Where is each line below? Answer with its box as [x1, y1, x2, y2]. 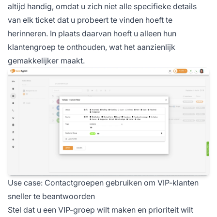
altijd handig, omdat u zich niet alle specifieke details [8, 1, 197, 11]
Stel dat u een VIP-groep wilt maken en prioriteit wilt [8, 205, 193, 215]
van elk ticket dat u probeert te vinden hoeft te [8, 15, 172, 25]
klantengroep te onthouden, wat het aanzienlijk [8, 42, 175, 52]
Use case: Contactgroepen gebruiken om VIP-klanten [8, 178, 199, 188]
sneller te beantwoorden [8, 191, 95, 201]
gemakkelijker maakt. [8, 55, 85, 65]
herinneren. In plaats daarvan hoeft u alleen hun [8, 28, 176, 38]
